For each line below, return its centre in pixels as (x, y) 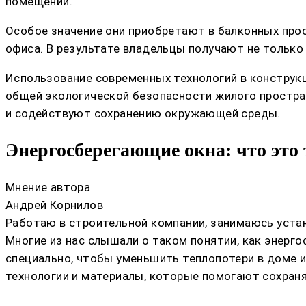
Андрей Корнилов (54, 205)
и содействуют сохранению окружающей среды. (143, 114)
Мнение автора (48, 187)
